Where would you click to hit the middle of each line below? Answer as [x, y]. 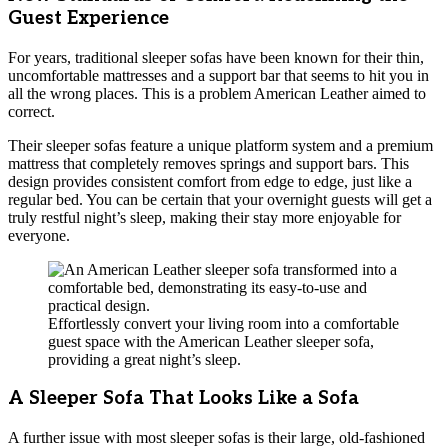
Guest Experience [88, 19]
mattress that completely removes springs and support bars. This [208, 163]
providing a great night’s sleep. [144, 359]
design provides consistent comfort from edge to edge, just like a [210, 181]
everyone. [39, 235]
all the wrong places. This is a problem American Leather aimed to [217, 93]
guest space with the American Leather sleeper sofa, [211, 341]
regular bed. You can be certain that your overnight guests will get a [220, 199]
